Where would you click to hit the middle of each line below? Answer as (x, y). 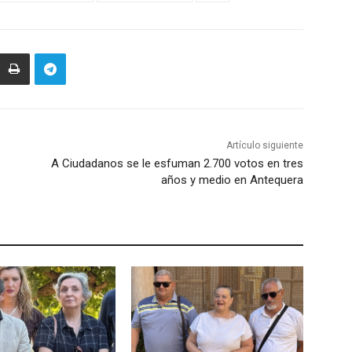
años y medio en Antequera (232, 180)
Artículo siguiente (264, 146)
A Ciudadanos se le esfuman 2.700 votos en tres (177, 164)
